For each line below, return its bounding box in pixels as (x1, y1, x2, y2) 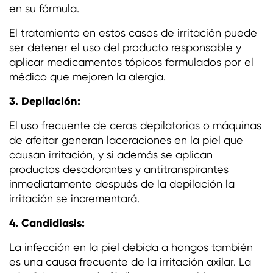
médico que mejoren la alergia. (9, 69, 166, 83)
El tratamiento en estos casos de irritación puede (9, 26, 257, 39)
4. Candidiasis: (9, 215, 85, 230)
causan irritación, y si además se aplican (9, 147, 213, 161)
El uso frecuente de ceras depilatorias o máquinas (9, 118, 261, 132)
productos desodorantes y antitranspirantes (9, 162, 229, 175)
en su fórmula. (9, 1, 79, 15)
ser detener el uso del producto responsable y (9, 40, 241, 54)
